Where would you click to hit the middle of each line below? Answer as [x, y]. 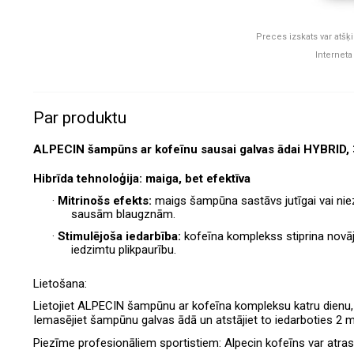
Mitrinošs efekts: [106, 200]
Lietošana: [60, 283]
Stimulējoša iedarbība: [121, 236]
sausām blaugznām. [123, 214]
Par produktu [80, 117]
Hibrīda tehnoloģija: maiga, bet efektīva [142, 178]
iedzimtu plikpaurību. [124, 249]
